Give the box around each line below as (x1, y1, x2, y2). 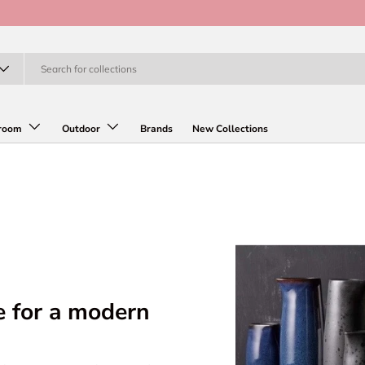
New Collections (192, 122, 268, 135)
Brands (140, 122, 173, 135)
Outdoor (62, 122, 100, 135)
